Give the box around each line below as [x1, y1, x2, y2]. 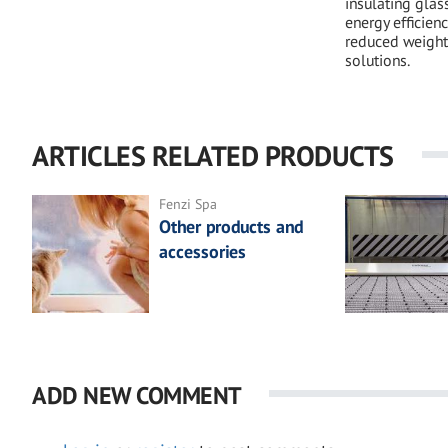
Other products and [159, 215, 304, 239]
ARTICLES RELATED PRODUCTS [32, 137, 394, 175]
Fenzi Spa [159, 195, 218, 214]
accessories [159, 240, 247, 264]
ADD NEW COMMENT [32, 379, 241, 411]
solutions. [345, 50, 411, 71]
